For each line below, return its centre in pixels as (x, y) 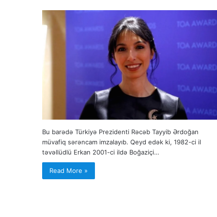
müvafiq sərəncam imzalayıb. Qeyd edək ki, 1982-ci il (122, 142)
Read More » (69, 170)
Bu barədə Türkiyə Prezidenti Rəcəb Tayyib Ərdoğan (120, 132)
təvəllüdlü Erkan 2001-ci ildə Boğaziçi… (101, 152)
